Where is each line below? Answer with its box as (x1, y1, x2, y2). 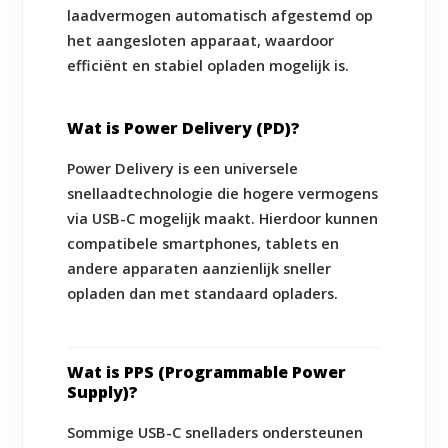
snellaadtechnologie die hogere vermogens (67, 184, 379, 204)
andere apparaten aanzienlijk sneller (67, 259, 332, 279)
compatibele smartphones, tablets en (67, 234, 340, 254)
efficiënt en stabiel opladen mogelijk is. (67, 55, 350, 75)
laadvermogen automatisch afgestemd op (67, 5, 374, 25)
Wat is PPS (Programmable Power (67, 360, 347, 383)
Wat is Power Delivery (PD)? (67, 117, 301, 140)
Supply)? (67, 380, 139, 403)
